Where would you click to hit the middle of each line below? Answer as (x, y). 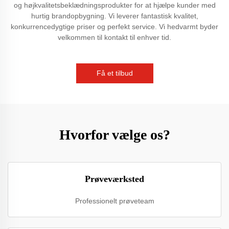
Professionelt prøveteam (114, 201)
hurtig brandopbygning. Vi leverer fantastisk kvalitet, (114, 16)
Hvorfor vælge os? (114, 135)
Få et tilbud (114, 73)
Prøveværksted (114, 179)
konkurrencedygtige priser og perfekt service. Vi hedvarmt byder (114, 27)
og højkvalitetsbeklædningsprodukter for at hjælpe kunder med (114, 5)
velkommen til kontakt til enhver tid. (114, 37)
